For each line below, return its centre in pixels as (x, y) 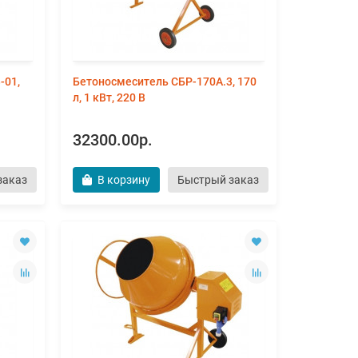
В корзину (124, 180)
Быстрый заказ (218, 180)
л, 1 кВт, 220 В (109, 97)
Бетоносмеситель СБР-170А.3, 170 (165, 82)
